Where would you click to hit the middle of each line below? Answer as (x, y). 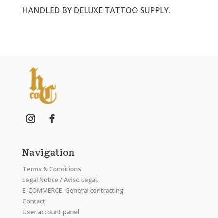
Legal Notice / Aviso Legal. (60, 180)
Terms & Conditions (52, 169)
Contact (34, 201)
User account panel (51, 212)
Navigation (48, 153)
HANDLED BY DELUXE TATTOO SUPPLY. (96, 10)
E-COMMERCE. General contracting (73, 191)
